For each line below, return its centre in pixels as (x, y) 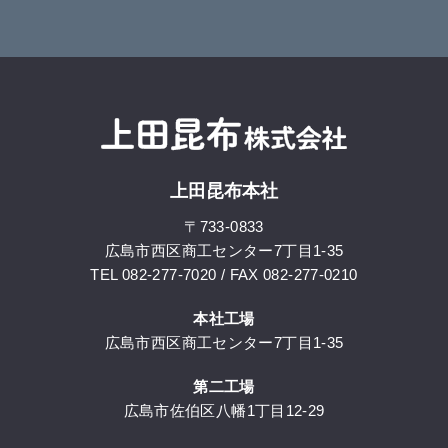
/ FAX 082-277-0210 (287, 275)
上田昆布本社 (224, 191)
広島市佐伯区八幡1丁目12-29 (224, 411)
